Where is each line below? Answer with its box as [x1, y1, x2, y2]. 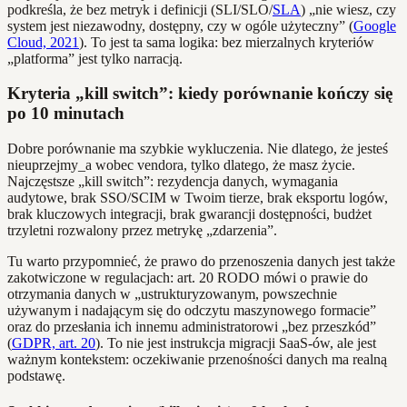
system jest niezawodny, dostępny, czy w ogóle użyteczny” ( [7, 17, 353, 34]
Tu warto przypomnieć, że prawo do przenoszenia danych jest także [7, 253, 395, 270]
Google [353, 17, 396, 34]
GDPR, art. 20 [12, 335, 95, 352]
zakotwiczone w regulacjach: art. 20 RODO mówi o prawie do [7, 270, 368, 286]
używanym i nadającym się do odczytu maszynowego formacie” [7, 303, 376, 319]
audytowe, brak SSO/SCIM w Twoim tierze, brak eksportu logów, [7, 190, 388, 206]
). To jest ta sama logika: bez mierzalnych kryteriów [79, 34, 374, 50]
